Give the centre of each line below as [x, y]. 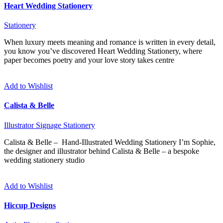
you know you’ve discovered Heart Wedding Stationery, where [103, 51]
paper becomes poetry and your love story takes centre [89, 60]
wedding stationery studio [44, 160]
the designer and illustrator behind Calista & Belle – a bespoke [102, 151]
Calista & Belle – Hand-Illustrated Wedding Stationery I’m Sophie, [110, 142]
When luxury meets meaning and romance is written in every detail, [110, 42]
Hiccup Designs [30, 205]
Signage [49, 125]
